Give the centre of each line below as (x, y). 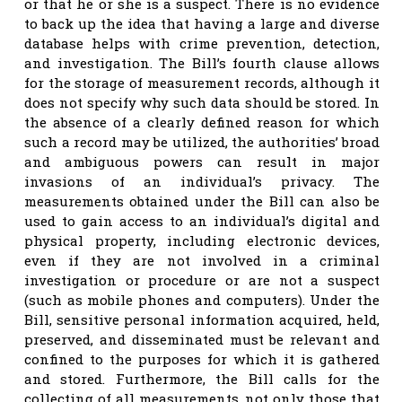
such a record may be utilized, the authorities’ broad (202, 141)
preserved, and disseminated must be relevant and (202, 339)
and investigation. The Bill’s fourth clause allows (202, 62)
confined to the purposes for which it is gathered (202, 358)
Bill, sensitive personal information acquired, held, (202, 319)
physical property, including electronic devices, (202, 240)
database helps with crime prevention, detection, (202, 43)
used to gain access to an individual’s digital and (202, 220)
